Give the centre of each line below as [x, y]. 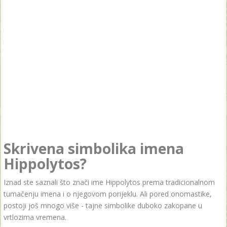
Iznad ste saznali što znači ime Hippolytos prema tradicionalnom [109, 182]
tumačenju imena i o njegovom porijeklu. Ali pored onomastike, [108, 194]
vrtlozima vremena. [35, 217]
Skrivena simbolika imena [94, 148]
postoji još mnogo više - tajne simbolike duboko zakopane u [103, 205]
